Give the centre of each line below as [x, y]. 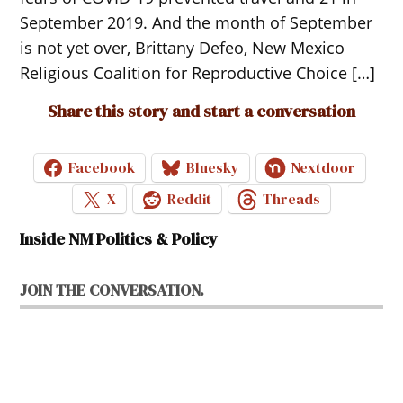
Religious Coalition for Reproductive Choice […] [198, 72]
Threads [291, 199]
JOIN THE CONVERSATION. [112, 290]
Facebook [102, 168]
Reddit [189, 199]
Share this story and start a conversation [201, 111]
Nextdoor [323, 168]
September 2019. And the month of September [197, 22]
